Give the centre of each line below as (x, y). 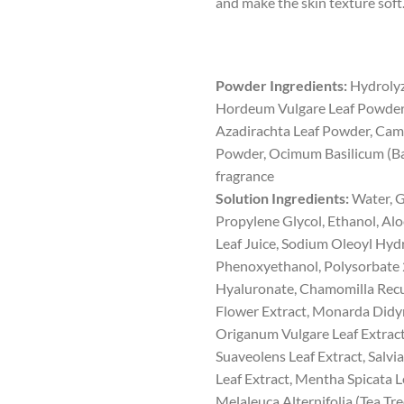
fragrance (245, 175)
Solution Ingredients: (282, 197)
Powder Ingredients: (281, 85)
